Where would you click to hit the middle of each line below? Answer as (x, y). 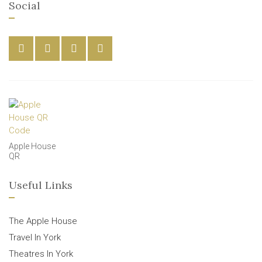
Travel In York (35, 237)
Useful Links (41, 185)
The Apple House (43, 221)
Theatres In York (41, 254)
